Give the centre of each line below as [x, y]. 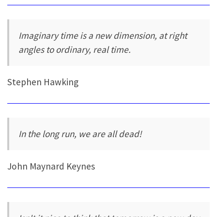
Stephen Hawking [43, 82]
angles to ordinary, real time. [75, 49]
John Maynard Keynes [51, 166]
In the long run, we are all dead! [80, 134]
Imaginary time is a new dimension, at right [103, 35]
